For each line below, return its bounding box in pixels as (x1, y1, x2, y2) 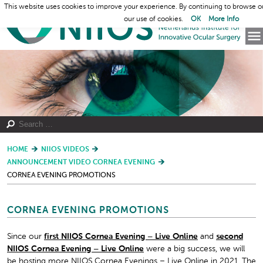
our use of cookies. (124, 16, 185, 23)
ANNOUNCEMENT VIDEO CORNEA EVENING (7, 159, 155, 167)
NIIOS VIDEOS (41, 146, 89, 154)
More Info (208, 16, 239, 23)
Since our (7, 232, 44, 241)
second (216, 232, 243, 241)
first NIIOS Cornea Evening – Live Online (44, 232, 198, 241)
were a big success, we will (144, 244, 245, 253)
